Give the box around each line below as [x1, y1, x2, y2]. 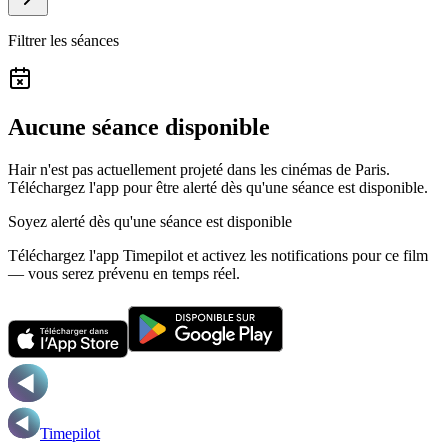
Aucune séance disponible [8, 113, 270, 140]
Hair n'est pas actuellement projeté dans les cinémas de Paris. [8, 160, 390, 178]
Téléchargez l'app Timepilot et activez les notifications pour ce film [8, 246, 428, 264]
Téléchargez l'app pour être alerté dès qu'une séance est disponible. [8, 178, 428, 196]
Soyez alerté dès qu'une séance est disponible [8, 212, 292, 230]
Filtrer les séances [8, 31, 119, 49]
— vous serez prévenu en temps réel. [8, 264, 240, 282]
